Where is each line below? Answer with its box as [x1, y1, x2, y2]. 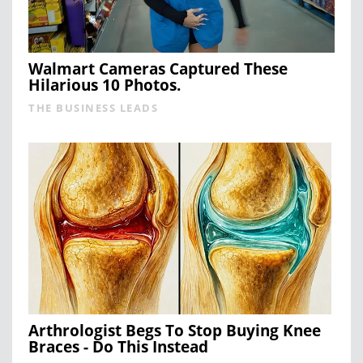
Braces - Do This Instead [28, 335, 208, 357]
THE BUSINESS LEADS [28, 100, 158, 115]
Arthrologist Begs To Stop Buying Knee [28, 319, 321, 341]
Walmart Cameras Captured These [28, 58, 288, 79]
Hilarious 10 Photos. [28, 74, 181, 96]
